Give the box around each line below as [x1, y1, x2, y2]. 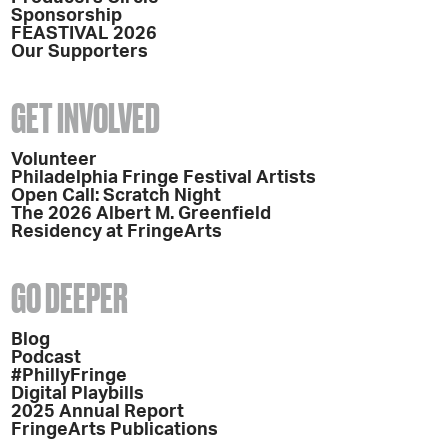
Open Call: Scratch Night [11, 186, 222, 205]
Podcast [11, 348, 82, 367]
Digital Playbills [11, 384, 145, 403]
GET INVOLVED [11, 95, 161, 141]
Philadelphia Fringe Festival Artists [11, 168, 317, 187]
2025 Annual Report [11, 402, 185, 421]
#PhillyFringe [11, 366, 128, 385]
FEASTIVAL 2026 [11, 24, 158, 43]
